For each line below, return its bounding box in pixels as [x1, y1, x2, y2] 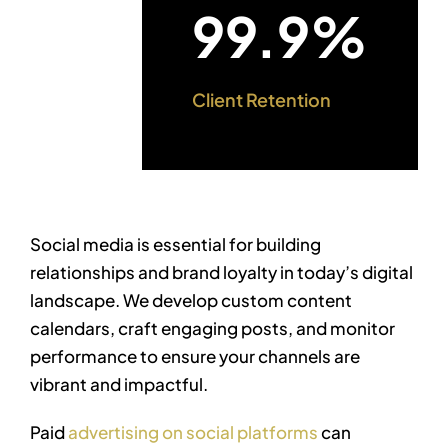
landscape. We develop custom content [30, 289, 352, 312]
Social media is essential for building [30, 233, 321, 256]
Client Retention [192, 88, 331, 112]
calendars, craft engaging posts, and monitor [30, 317, 395, 340]
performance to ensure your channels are [30, 345, 360, 368]
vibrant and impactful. [30, 373, 208, 396]
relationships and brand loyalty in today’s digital [30, 261, 413, 284]
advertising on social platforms [68, 421, 318, 444]
